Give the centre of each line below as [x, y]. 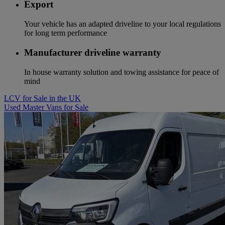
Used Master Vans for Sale [46, 107]
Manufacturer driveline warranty [93, 52]
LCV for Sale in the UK [42, 98]
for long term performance [66, 33]
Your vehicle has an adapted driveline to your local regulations [123, 24]
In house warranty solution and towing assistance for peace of [122, 72]
